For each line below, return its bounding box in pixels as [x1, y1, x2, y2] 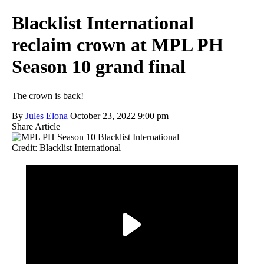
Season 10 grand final [12, 56, 186, 78]
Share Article [12, 121, 60, 131]
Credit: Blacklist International [12, 142, 121, 153]
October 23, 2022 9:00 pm [70, 110, 169, 121]
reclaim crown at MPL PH [12, 34, 223, 56]
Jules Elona [25, 110, 68, 121]
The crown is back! [12, 90, 84, 101]
